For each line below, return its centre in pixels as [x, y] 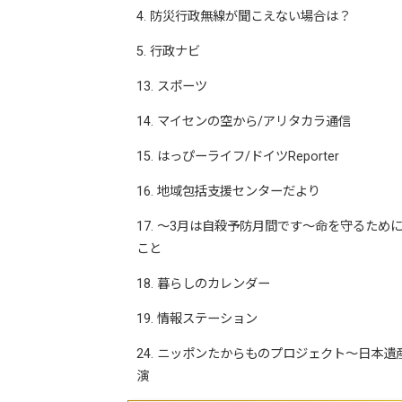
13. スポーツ [172, 87]
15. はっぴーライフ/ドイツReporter [238, 157]
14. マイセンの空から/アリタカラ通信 [244, 122]
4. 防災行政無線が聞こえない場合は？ [244, 17]
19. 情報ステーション [197, 319]
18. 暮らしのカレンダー [203, 284]
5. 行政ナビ [168, 52]
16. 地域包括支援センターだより [228, 192]
